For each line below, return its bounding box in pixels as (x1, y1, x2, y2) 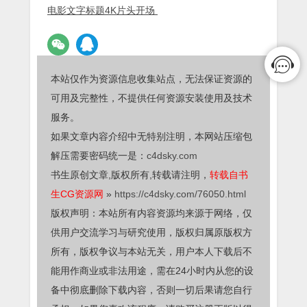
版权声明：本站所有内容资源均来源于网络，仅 (51, 208, 252, 219)
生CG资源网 (51, 188, 103, 200)
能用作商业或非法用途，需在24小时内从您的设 (51, 265, 254, 277)
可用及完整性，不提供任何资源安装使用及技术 (51, 93, 252, 104)
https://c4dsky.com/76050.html (114, 188, 246, 200)
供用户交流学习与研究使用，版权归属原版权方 (51, 227, 252, 238)
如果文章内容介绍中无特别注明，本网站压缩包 (51, 131, 252, 143)
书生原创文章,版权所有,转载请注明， (51, 169, 210, 181)
